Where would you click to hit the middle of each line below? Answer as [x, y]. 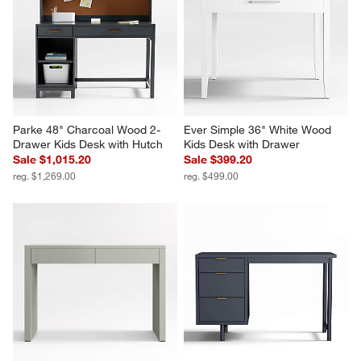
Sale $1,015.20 [52, 159]
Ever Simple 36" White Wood [259, 129]
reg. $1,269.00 [45, 175]
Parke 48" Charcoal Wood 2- [87, 129]
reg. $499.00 [211, 175]
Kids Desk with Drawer [242, 144]
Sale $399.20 [218, 159]
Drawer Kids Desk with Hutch [88, 144]
